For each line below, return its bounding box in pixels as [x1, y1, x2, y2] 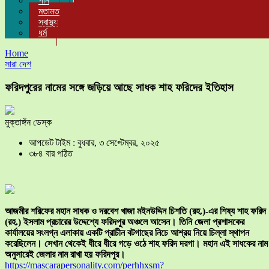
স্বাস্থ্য [38, 17, 58, 27]
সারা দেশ [5, 59, 31, 69]
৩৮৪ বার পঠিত [29, 148, 73, 159]
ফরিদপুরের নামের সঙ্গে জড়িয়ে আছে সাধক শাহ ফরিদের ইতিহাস [5, 80, 234, 94]
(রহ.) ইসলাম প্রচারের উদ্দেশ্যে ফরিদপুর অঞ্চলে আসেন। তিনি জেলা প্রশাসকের [5, 217, 244, 228]
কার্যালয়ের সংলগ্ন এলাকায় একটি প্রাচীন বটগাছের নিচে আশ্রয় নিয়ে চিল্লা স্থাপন [5, 228, 249, 238]
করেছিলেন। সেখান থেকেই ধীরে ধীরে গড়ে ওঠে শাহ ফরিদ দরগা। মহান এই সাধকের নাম [5, 238, 268, 249]
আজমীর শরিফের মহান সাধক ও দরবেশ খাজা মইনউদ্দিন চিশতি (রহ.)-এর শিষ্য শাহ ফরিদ [5, 206, 266, 217]
